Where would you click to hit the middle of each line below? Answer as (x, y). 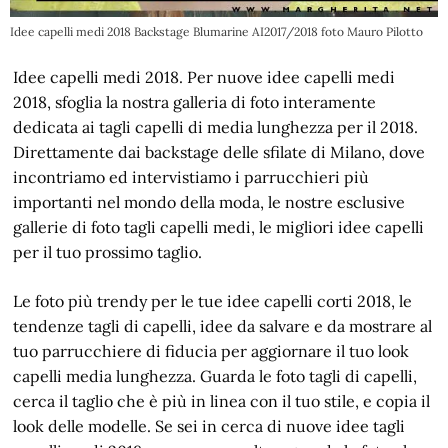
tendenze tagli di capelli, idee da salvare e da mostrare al (223, 326)
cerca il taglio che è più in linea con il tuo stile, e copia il (222, 401)
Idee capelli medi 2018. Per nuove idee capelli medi (204, 77)
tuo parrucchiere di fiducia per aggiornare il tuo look (211, 351)
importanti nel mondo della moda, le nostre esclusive (209, 202)
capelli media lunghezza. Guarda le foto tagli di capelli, (215, 376)
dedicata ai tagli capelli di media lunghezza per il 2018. (216, 127)
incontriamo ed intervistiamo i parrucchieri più (191, 177)
